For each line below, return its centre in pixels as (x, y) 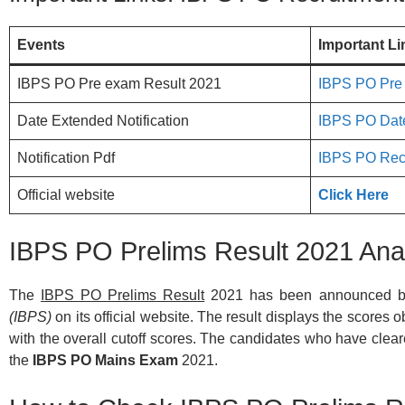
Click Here (353, 194)
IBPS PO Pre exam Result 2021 (119, 83)
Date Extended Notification (103, 120)
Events (41, 44)
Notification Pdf (66, 157)
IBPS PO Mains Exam (105, 360)
